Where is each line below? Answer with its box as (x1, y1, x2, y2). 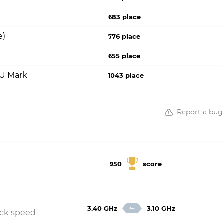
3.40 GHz (87, 204, 118, 212)
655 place (108, 52, 141, 60)
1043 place (108, 71, 144, 79)
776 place (108, 32, 141, 40)
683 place (108, 13, 141, 21)
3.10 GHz (147, 204, 176, 212)
